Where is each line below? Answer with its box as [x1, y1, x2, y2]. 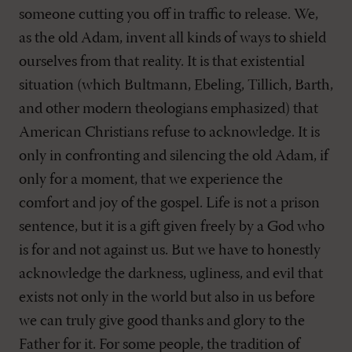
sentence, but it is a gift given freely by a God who [19, 218, 324, 235]
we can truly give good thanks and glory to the [19, 313, 305, 329]
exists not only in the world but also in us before [19, 289, 315, 306]
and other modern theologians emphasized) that [19, 101, 318, 117]
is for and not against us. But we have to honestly [19, 242, 321, 258]
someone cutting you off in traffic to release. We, [19, 6, 318, 23]
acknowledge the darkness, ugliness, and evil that [19, 266, 323, 282]
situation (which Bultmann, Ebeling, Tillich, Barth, [19, 77, 333, 93]
